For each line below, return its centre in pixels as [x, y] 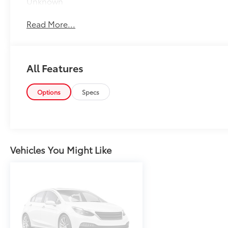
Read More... [51, 23]
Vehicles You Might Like [61, 150]
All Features [55, 68]
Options [49, 92]
